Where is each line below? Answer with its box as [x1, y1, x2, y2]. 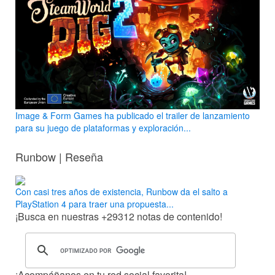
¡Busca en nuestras [15, 209, 101, 224]
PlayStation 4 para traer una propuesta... [15, 198, 174, 211]
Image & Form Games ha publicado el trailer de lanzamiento [15, 109, 250, 122]
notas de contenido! [134, 209, 222, 224]
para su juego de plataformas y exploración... [15, 121, 191, 134]
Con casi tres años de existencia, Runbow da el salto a [15, 185, 228, 198]
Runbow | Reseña [15, 148, 103, 165]
